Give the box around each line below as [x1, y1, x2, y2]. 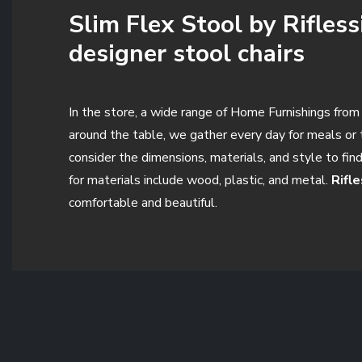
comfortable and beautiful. [69, 193, 217, 212]
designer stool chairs [69, 36, 305, 70]
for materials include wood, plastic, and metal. [69, 170, 331, 189]
